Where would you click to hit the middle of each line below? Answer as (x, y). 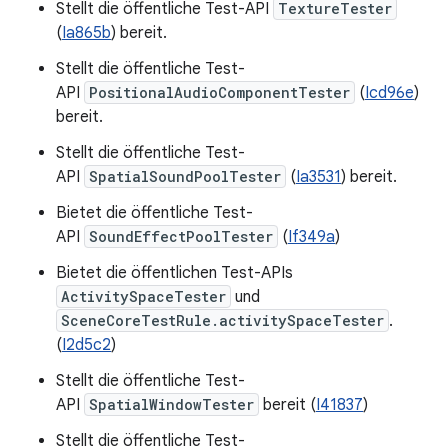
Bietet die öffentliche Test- (154, 213)
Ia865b (86, 33)
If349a (311, 237)
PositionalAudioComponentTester (219, 92)
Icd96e (389, 93)
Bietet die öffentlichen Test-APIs (174, 273)
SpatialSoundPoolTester (185, 176)
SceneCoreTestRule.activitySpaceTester (222, 320)
